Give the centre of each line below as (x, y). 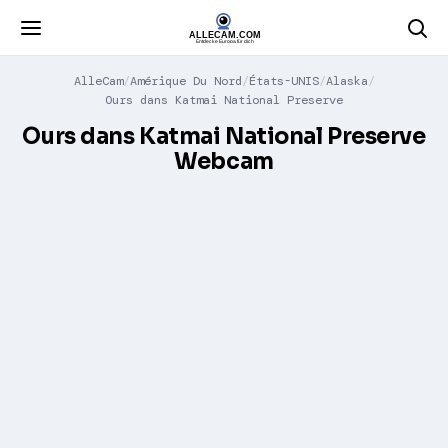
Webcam (224, 161)
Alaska (346, 81)
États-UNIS (283, 81)
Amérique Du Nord (185, 81)
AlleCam (98, 81)
